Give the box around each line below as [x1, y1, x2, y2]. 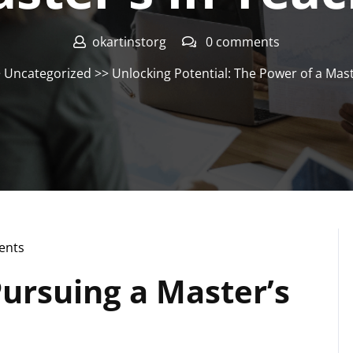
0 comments [203, 33, 280, 50]
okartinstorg [92, 33, 166, 50]
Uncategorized [4, 65, 91, 82]
